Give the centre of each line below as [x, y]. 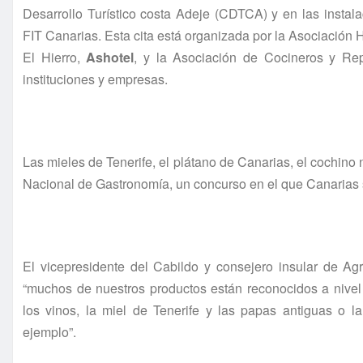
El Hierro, [55, 58]
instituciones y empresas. [95, 79]
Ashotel [110, 58]
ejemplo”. [49, 332]
